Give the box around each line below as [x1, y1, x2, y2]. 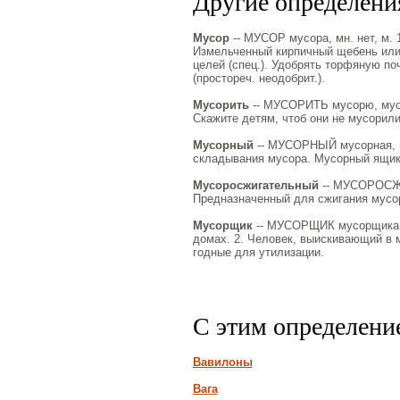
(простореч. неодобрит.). [192, 71, 325, 85]
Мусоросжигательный [192, 179, 319, 192]
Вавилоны [192, 355, 253, 369]
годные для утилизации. [192, 246, 324, 259]
